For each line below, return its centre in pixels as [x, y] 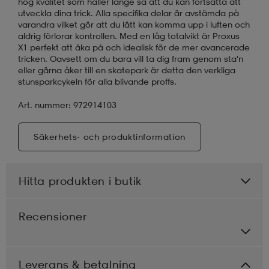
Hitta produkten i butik [80, 180]
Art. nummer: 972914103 [67, 104]
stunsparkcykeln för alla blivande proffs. [97, 81]
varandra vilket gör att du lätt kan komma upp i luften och [134, 24]
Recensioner [53, 216]
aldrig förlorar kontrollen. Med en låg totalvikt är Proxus [129, 35]
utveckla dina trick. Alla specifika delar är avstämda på [128, 13]
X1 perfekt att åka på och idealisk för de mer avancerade [134, 47]
